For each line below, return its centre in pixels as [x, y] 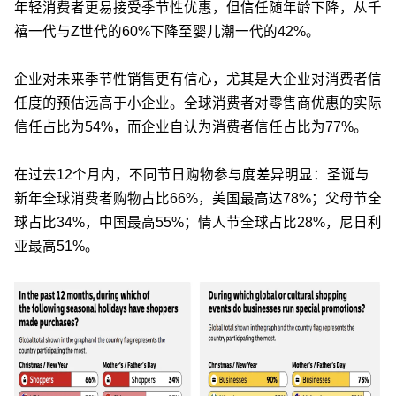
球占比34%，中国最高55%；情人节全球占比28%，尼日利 [198, 222]
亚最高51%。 [57, 246]
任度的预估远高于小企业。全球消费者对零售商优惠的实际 [198, 103]
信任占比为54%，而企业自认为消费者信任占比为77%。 [191, 126]
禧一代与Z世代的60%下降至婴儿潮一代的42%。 [167, 31]
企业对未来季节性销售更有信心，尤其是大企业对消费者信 [198, 79]
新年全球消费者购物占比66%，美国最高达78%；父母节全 [198, 198]
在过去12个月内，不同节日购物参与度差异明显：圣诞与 [192, 174]
